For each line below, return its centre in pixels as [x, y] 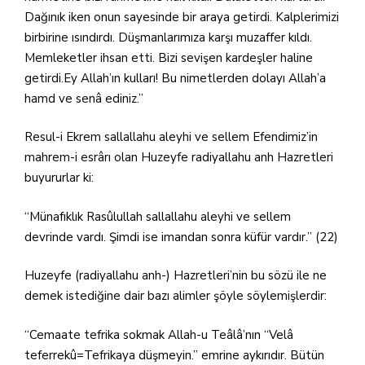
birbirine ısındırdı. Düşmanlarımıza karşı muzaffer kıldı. [168, 37]
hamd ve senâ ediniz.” [86, 98]
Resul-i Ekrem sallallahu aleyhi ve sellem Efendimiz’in [171, 137]
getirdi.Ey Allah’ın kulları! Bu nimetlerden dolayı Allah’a [175, 78]
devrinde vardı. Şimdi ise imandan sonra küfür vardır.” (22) [181, 237]
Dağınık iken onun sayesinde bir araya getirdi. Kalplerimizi [182, 17]
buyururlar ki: [59, 178]
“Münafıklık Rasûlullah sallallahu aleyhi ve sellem [158, 216]
